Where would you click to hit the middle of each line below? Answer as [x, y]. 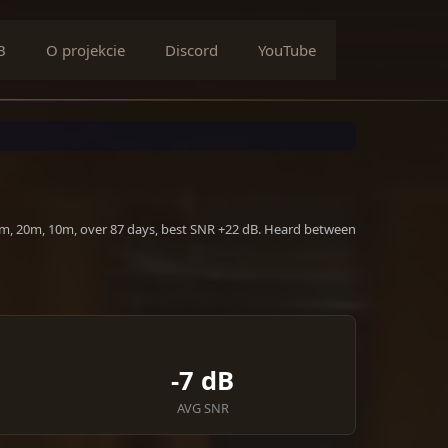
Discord [191, 50]
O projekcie [85, 50]
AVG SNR [202, 408]
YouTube [287, 50]
